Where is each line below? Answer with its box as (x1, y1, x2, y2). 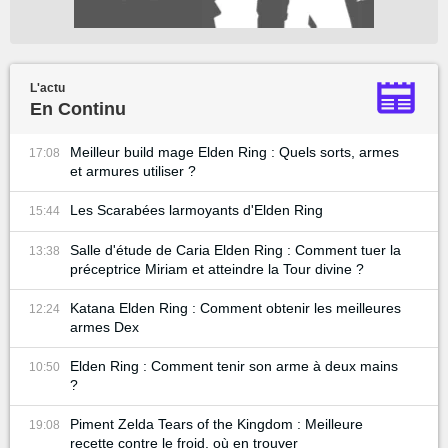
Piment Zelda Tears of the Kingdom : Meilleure (70, 416, 363, 432)
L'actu (30, 81, 65, 95)
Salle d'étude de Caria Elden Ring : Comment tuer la (70, 242, 401, 258)
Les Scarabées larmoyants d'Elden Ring (70, 202, 323, 218)
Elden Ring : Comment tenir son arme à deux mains (70, 358, 398, 374)
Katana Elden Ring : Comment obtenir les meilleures (70, 300, 401, 316)
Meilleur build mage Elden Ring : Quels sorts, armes (70, 144, 399, 160)
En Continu (30, 99, 126, 119)
